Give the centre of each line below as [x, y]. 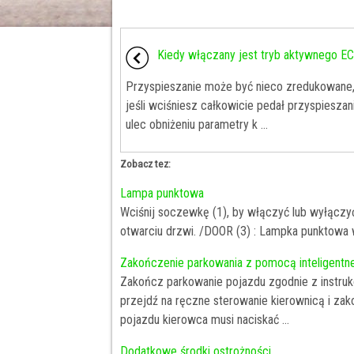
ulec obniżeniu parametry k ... [197, 125]
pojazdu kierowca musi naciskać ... [205, 320]
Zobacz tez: [145, 164]
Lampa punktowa [162, 194]
